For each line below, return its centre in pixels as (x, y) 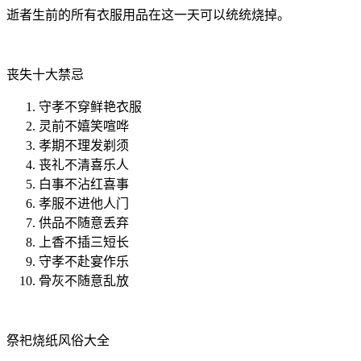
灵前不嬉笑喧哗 (84, 126)
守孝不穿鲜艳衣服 (90, 106)
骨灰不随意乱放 (84, 280)
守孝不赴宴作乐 (84, 261)
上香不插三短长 (84, 242)
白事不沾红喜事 (84, 184)
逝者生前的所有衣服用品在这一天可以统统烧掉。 (148, 15)
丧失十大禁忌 (45, 74)
